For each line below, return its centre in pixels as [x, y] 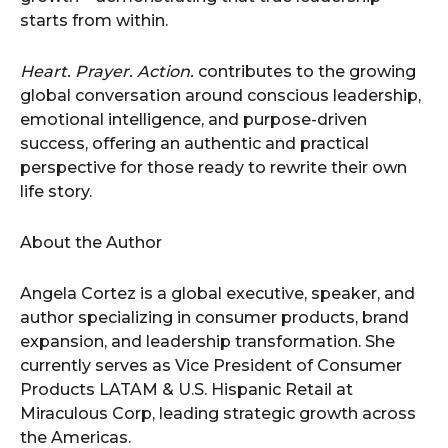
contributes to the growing [305, 71]
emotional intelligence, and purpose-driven [193, 119]
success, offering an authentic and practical [194, 143]
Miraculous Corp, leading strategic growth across [218, 413]
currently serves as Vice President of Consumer [211, 365]
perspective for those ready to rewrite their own [213, 167]
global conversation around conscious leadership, [220, 95]
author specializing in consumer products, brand [214, 317]
